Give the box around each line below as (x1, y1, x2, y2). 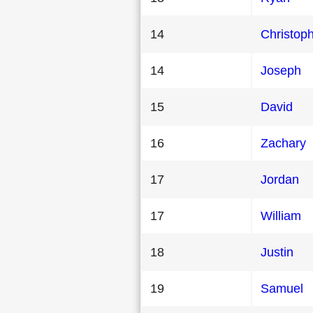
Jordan (261, 172, 299, 187)
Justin (261, 245, 293, 259)
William (261, 208, 301, 223)
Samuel (261, 281, 303, 296)
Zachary (261, 136, 306, 150)
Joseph (261, 63, 301, 78)
